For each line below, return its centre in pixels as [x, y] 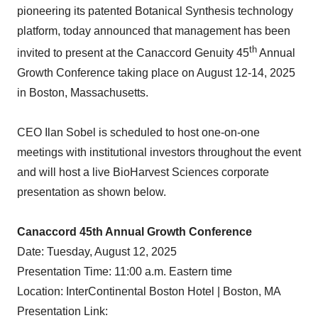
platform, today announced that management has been [154, 31]
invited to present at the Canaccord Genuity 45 [133, 53]
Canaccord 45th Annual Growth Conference [135, 232]
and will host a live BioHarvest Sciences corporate [143, 172]
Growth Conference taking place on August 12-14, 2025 [156, 73]
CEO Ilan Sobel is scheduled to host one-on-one [138, 133]
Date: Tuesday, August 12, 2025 [97, 252]
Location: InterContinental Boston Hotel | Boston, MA [149, 292]
